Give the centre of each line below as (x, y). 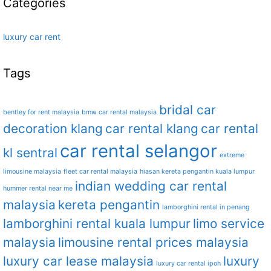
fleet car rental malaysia (100, 172)
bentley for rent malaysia (41, 113)
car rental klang (152, 129)
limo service (229, 224)
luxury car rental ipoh (188, 264)
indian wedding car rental (151, 186)
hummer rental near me (38, 189)
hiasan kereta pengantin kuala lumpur (197, 172)
